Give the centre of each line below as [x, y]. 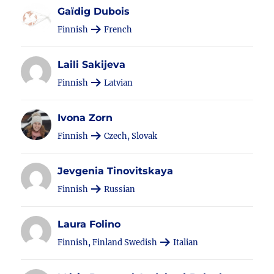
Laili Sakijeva [92, 65]
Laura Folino [89, 224]
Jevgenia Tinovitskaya [116, 171]
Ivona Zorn [85, 118]
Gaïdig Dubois [94, 11]
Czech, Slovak [130, 136]
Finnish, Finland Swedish [109, 243]
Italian [185, 243]
